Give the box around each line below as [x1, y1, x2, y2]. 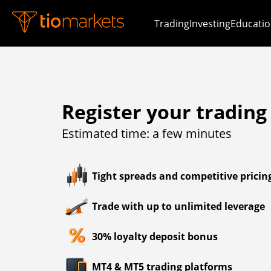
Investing [189, 16, 231, 30]
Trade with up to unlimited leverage [92, 200, 265, 213]
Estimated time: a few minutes [62, 125, 232, 142]
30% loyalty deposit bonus [92, 230, 218, 243]
